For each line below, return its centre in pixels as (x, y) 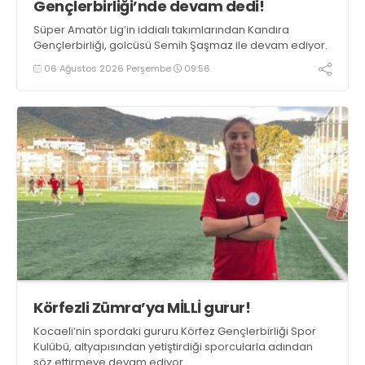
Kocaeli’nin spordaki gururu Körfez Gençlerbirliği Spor (175, 331)
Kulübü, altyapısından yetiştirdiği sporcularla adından (173, 346)
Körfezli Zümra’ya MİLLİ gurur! (142, 307)
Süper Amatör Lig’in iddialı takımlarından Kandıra (161, 30)
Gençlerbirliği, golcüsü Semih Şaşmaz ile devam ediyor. (180, 46)
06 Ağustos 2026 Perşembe (108, 68)
